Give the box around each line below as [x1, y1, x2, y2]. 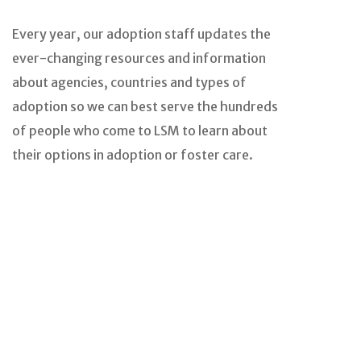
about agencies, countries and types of [12, 74, 247, 90]
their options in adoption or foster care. [12, 147, 253, 163]
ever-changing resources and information [12, 50, 266, 66]
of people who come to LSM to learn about [12, 122, 268, 139]
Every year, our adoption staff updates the [12, 26, 271, 42]
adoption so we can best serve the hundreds [12, 98, 278, 114]
